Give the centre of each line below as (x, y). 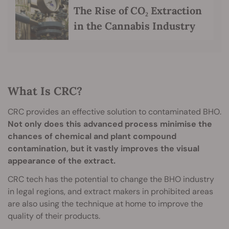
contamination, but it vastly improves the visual (104, 148)
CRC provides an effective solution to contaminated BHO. (114, 111)
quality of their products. (54, 216)
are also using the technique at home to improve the (105, 203)
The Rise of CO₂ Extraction (138, 10)
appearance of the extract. (62, 161)
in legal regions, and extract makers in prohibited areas (110, 191)
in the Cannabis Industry (134, 26)
